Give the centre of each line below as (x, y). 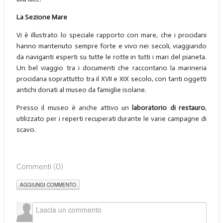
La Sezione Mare (42, 17)
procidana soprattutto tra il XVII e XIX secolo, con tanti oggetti (111, 79)
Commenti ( (36, 166)
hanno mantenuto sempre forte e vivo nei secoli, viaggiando (111, 46)
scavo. (26, 129)
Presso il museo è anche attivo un (74, 108)
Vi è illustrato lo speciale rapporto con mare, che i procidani (111, 35)
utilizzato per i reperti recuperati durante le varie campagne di (111, 118)
